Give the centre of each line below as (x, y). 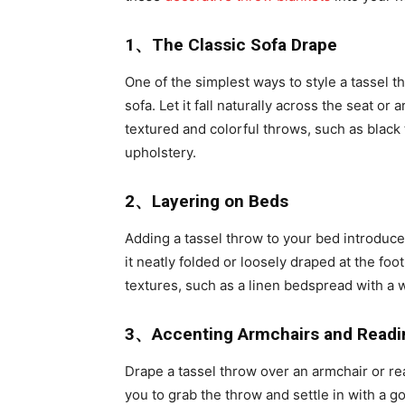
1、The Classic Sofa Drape (231, 45)
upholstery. (162, 152)
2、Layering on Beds (207, 201)
